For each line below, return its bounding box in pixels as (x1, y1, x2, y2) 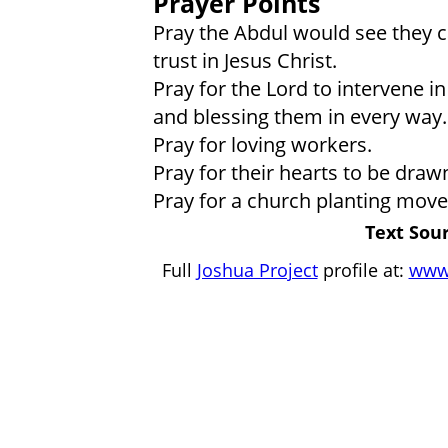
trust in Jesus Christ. (152, 45, 337, 74)
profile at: (317, 256, 409, 282)
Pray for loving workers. (152, 129, 372, 158)
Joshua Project (196, 256, 318, 282)
